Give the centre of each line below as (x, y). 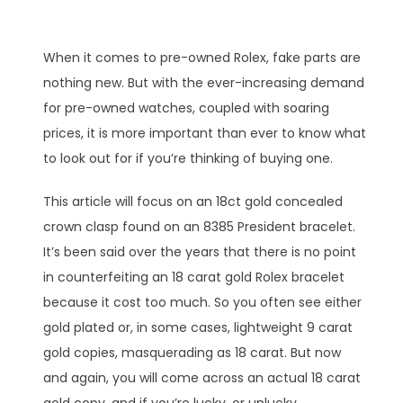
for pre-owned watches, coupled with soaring (186, 107)
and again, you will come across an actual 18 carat (202, 377)
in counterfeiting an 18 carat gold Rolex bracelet (194, 277)
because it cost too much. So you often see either (202, 302)
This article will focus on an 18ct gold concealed (193, 201)
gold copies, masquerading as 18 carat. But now (192, 352)
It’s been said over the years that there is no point (200, 251)
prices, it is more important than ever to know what (205, 133)
